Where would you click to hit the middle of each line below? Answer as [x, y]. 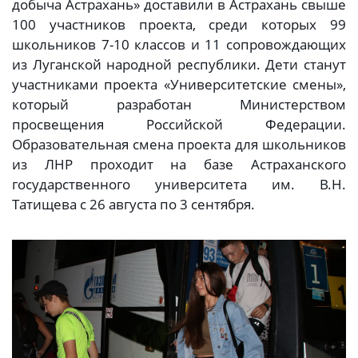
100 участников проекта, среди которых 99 [179, 25]
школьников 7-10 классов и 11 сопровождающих [179, 45]
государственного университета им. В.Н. [179, 185]
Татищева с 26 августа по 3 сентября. [133, 205]
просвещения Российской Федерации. [179, 125]
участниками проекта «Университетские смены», [179, 85]
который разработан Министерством [179, 105]
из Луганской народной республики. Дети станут [179, 65]
